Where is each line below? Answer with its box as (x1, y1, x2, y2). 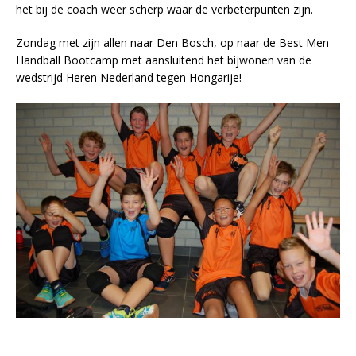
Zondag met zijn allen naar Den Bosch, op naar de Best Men (16, 35, 329, 50)
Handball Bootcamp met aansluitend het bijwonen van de (16, 52, 311, 68)
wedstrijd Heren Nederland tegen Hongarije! (16, 70, 242, 85)
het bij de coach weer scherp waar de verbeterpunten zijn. (16, 2, 313, 17)
